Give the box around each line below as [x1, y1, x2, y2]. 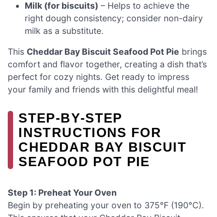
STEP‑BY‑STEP [18, 110, 123, 126]
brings [179, 46, 207, 57]
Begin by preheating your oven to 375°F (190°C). [8, 200, 204, 210]
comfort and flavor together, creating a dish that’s [8, 59, 207, 70]
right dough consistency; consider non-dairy [25, 13, 203, 23]
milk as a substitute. [25, 25, 104, 36]
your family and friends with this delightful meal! [8, 84, 198, 95]
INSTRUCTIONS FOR [18, 125, 162, 140]
